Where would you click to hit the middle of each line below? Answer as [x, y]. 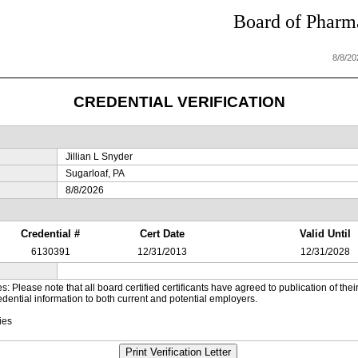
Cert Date [162, 234]
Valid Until [325, 234]
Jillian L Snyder [99, 157]
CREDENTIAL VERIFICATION [179, 101]
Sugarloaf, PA [95, 173]
